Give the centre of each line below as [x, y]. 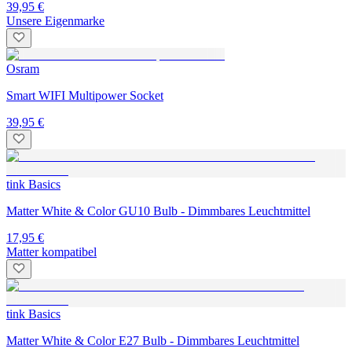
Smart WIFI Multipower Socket [85, 95]
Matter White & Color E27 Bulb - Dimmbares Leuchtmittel [153, 340]
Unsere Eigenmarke [55, 20]
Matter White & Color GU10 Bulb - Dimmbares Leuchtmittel [158, 211]
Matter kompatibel [51, 251]
